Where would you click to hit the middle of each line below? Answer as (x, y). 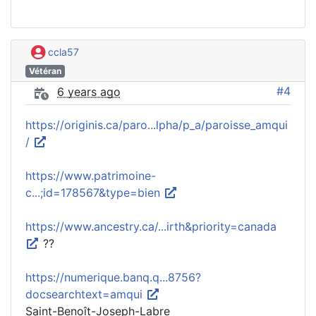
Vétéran (45, 71)
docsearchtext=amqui (86, 294)
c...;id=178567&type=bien (95, 192)
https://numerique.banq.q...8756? (113, 277)
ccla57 (62, 52)
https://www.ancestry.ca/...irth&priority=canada (153, 226)
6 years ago (89, 92)
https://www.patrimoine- (91, 175)
